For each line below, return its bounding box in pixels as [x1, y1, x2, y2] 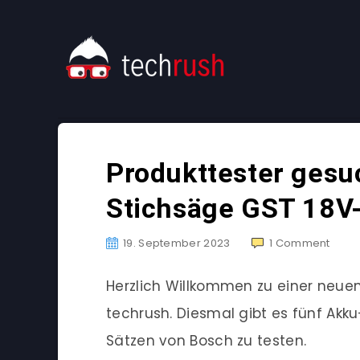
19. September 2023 [123, 235, 231, 251]
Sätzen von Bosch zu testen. [106, 331, 307, 350]
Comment [275, 235, 330, 251]
